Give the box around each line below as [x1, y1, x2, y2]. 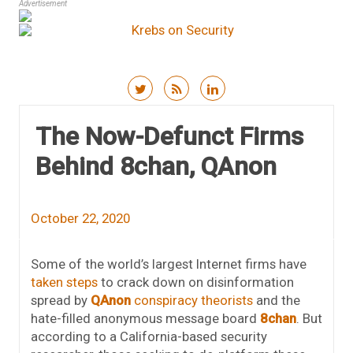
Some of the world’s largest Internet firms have [31, 256, 307, 273]
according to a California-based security [31, 329, 267, 345]
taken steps [31, 274, 98, 291]
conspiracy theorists [131, 292, 253, 309]
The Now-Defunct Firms [35, 121, 303, 152]
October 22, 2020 [31, 210, 130, 227]
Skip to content [176, 103, 266, 120]
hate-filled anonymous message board [31, 310, 260, 327]
